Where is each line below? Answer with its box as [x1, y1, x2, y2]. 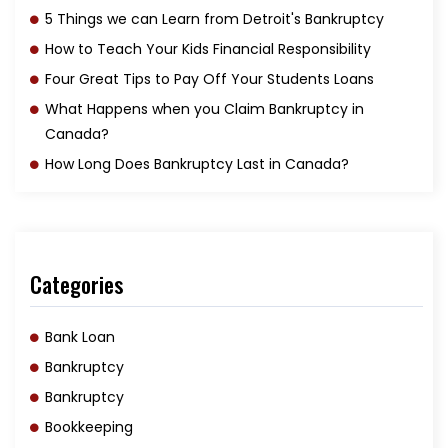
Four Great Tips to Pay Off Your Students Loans [45, 68, 374, 89]
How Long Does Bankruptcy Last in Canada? [45, 153, 349, 174]
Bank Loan [45, 326, 115, 347]
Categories [30, 267, 123, 300]
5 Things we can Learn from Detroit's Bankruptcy [45, 8, 384, 29]
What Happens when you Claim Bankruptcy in [45, 98, 364, 119]
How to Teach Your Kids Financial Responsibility [45, 38, 371, 59]
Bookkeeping [45, 416, 133, 437]
